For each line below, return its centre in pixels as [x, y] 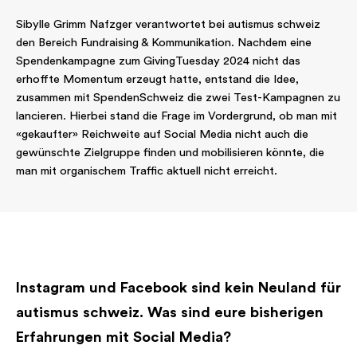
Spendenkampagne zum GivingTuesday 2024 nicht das [158, 61]
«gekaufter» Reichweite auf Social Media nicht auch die [162, 134]
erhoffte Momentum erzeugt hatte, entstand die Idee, [157, 79]
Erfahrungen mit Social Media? [124, 337]
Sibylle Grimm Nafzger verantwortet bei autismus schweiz [168, 24]
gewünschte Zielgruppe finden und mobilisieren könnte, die [170, 153]
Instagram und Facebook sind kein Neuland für [178, 288]
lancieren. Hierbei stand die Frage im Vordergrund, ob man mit [177, 116]
